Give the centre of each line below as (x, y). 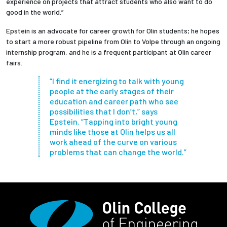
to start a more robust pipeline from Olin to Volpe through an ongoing (113, 42)
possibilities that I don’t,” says (103, 111)
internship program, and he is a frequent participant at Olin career (109, 52)
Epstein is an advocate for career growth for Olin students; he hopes (113, 31)
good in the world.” (35, 12)
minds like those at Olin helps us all (112, 132)
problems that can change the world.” (118, 152)
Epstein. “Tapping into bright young (113, 122)
